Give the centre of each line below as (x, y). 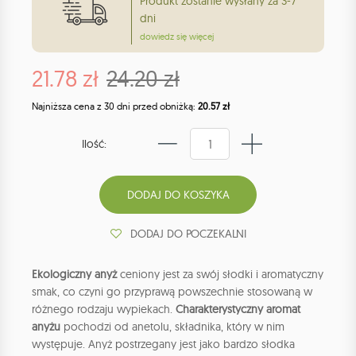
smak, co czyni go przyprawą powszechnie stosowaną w (172, 292)
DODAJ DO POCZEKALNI (188, 233)
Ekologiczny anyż (74, 275)
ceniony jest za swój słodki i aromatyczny (220, 275)
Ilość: (94, 144)
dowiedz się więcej (177, 37)
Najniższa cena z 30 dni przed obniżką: (115, 106)
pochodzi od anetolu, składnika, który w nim (172, 327)
